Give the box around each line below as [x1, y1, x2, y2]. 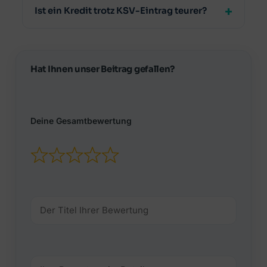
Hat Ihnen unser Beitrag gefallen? [30, 64, 175, 75]
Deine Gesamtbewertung [30, 116, 132, 126]
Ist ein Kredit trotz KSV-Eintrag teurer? [34, 5, 207, 17]
